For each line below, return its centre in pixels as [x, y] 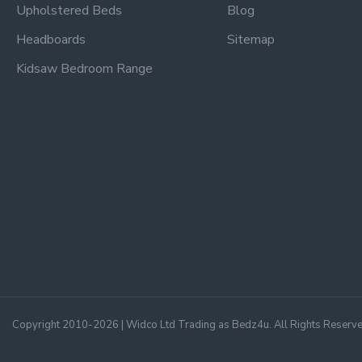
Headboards [51, 40]
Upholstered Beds [69, 11]
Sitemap [250, 40]
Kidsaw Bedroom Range [84, 69]
